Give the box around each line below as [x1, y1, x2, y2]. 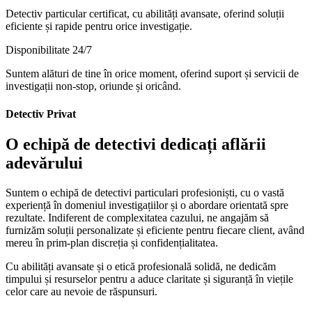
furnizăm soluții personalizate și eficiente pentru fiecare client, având [6, 224, 304, 236]
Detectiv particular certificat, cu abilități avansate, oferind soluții [6, 8, 284, 20]
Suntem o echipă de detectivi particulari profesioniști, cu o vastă [6, 186, 284, 198]
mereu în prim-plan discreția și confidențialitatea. [6, 236, 218, 249]
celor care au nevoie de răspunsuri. [6, 285, 157, 297]
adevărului [6, 153, 83, 172]
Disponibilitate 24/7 [6, 44, 92, 56]
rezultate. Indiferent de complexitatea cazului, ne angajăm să [6, 211, 269, 224]
